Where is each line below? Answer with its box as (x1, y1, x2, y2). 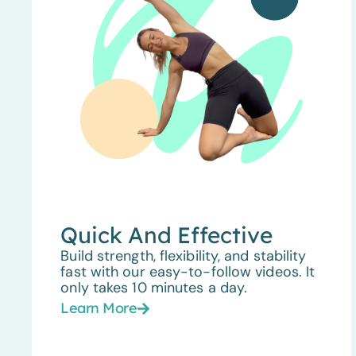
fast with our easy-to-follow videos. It (60, 261, 315, 281)
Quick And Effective (60, 220, 273, 249)
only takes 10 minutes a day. (60, 277, 248, 297)
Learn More (60, 298, 137, 317)
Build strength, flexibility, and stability (60, 246, 307, 265)
